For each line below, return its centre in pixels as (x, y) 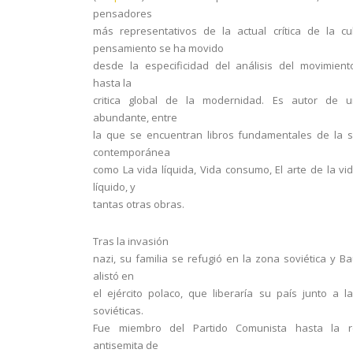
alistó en (113, 276)
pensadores (123, 13)
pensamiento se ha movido (158, 48)
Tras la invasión (131, 241)
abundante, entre (135, 117)
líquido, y (114, 187)
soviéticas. (118, 310)
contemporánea (132, 152)
